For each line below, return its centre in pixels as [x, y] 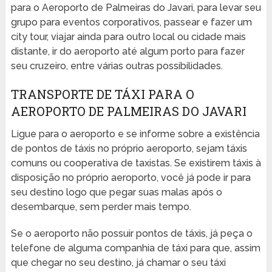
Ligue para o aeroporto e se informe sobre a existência [135, 134]
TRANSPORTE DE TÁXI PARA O [102, 94]
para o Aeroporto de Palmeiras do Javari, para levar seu [136, 8]
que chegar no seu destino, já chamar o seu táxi [118, 263]
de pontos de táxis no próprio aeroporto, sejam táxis [129, 149]
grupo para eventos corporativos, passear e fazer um [131, 22]
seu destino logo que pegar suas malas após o [116, 192]
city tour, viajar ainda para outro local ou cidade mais [128, 37]
